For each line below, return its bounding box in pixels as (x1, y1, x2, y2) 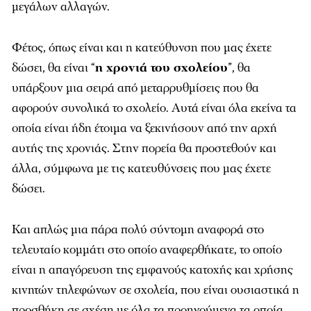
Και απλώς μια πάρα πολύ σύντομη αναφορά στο (12, 221, 264, 237)
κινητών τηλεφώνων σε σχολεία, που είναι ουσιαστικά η (12, 282, 299, 298)
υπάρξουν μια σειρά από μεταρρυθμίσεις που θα (12, 80, 259, 96)
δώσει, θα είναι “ (12, 60, 95, 76)
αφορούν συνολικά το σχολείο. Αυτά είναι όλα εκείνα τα (12, 100, 296, 116)
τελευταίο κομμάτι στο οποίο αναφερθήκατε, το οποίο (12, 242, 282, 258)
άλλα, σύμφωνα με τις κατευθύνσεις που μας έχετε (12, 160, 271, 176)
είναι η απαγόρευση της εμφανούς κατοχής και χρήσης (12, 262, 293, 278)
